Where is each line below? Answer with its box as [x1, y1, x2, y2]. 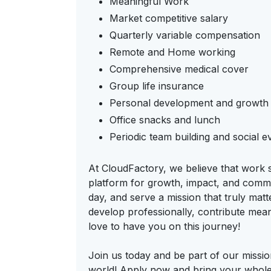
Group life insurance [109, 80, 204, 92]
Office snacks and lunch [109, 114, 220, 126]
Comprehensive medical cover [109, 63, 249, 75]
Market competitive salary [109, 12, 228, 24]
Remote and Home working [109, 46, 235, 58]
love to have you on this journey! [88, 220, 240, 232]
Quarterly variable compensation [109, 29, 260, 41]
